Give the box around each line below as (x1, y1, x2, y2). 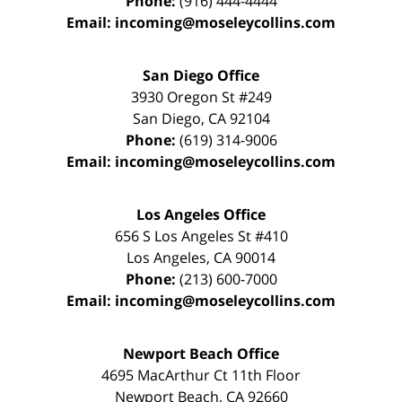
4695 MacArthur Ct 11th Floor (101, 365, 301, 386)
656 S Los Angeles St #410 (114, 226, 288, 247)
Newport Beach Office (123, 344, 279, 364)
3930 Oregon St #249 (130, 87, 272, 108)
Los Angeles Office (136, 205, 266, 225)
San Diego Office (143, 66, 259, 86)
